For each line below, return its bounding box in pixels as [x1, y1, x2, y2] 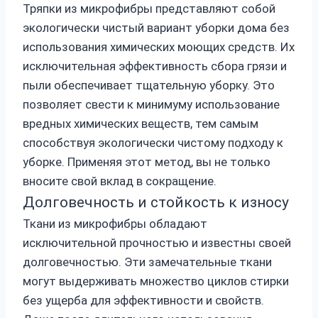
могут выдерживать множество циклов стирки [23, 274, 289, 289]
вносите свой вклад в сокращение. [23, 174, 216, 189]
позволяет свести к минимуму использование [23, 97, 280, 112]
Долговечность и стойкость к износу [23, 194, 289, 212]
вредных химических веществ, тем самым [23, 116, 258, 131]
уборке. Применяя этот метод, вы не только [23, 155, 270, 170]
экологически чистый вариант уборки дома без [23, 21, 290, 35]
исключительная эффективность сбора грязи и [23, 59, 287, 74]
